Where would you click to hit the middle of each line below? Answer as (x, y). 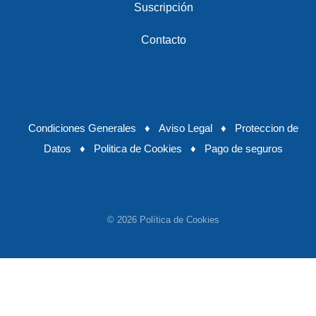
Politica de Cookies (138, 149)
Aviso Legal (186, 129)
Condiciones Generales (82, 129)
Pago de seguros (244, 149)
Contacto (163, 39)
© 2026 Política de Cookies (163, 220)
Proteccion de (267, 129)
